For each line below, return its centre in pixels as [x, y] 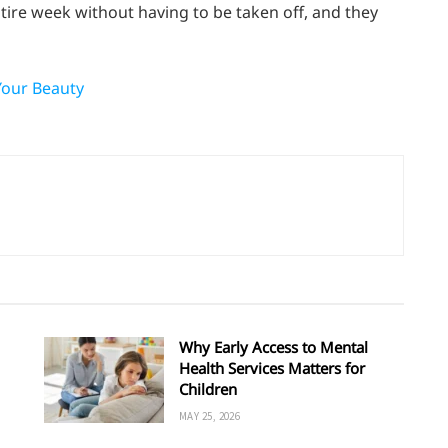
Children [208, 389]
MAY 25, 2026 [210, 416]
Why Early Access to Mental [273, 347]
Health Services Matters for [272, 368]
